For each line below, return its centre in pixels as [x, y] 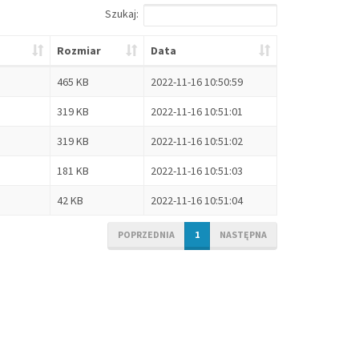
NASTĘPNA [243, 234]
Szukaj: [122, 14]
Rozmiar [79, 50]
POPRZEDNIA [146, 234]
